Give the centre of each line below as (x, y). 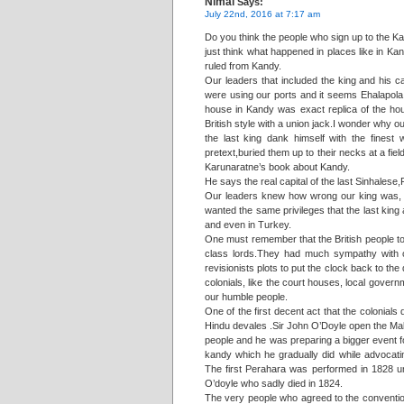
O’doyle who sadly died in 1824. (274, 383)
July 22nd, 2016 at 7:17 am (262, 14)
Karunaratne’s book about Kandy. (277, 167)
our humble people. (246, 297)
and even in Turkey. (248, 225)
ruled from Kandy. (243, 66)
